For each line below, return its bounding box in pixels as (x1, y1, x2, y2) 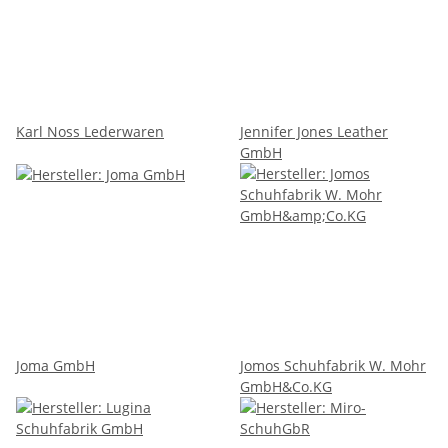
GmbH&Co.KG (240, 376, 332, 396)
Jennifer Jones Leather (240, 121, 388, 141)
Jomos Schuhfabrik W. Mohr (240, 355, 426, 375)
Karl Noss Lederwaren (16, 121, 164, 141)
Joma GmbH (16, 355, 95, 375)
